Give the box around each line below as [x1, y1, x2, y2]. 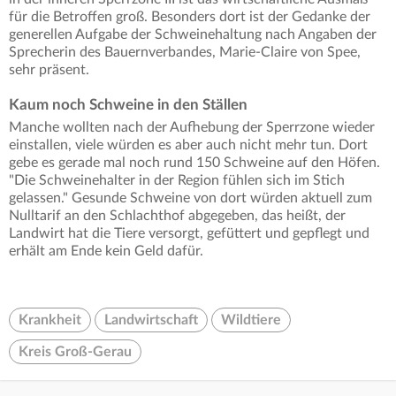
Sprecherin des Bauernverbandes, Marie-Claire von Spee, [9, 45, 361, 60]
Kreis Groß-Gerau [19, 345, 132, 360]
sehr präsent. [9, 63, 89, 78]
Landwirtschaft [104, 313, 198, 328]
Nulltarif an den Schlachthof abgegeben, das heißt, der [9, 209, 346, 224]
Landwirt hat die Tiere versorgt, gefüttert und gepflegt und [9, 226, 369, 241]
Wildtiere [221, 313, 281, 328]
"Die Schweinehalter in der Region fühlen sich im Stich [9, 173, 345, 188]
